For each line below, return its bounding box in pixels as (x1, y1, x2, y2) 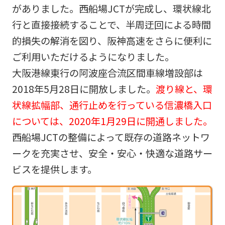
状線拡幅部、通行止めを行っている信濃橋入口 (12, 97, 212, 112)
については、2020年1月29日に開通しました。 (12, 114, 212, 128)
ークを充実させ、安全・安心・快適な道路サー (12, 146, 212, 160)
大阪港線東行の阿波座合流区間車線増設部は (12, 65, 203, 80)
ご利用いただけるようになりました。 (12, 49, 174, 64)
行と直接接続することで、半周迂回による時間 (12, 17, 211, 32)
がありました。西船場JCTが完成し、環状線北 (12, 1, 211, 16)
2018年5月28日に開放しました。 (12, 81, 156, 96)
